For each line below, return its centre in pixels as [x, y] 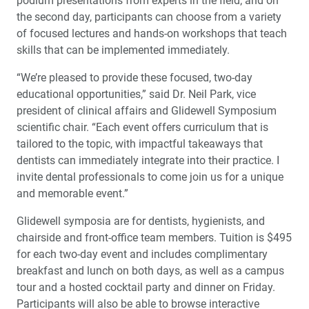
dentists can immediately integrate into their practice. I [148, 160]
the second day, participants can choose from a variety [149, 17]
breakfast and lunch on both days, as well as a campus [150, 271]
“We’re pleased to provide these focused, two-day [134, 78]
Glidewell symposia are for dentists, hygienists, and [141, 221]
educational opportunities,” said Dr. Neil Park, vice [136, 94]
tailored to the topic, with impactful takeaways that [140, 144]
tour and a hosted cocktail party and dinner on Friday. [146, 287]
